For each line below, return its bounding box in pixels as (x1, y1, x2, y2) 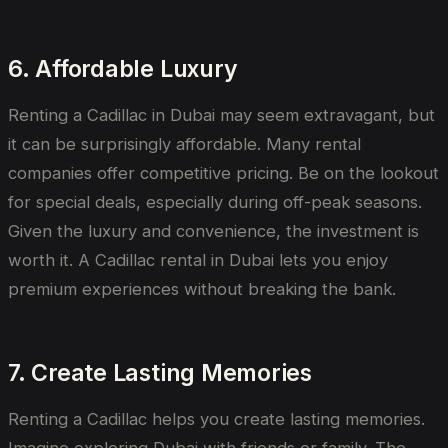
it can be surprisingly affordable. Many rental (8, 134, 361, 155)
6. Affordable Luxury (8, 54, 238, 83)
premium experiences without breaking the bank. (8, 279, 396, 300)
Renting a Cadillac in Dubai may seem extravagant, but (8, 105, 435, 126)
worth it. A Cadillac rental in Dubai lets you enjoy (8, 250, 388, 271)
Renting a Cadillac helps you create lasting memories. (8, 409, 425, 430)
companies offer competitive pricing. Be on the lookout (8, 163, 439, 184)
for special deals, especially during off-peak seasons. (8, 192, 422, 213)
